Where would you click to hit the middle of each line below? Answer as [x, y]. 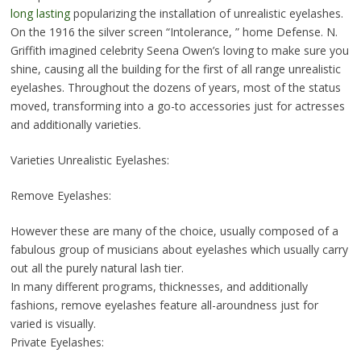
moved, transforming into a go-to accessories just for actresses [177, 106]
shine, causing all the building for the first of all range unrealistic [175, 69]
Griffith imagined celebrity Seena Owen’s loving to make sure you [179, 51]
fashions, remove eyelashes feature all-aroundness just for [164, 305]
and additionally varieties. [75, 125]
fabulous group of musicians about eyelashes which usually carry [179, 250]
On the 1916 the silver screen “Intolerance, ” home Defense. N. [174, 32]
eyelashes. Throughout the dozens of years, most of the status [175, 88]
